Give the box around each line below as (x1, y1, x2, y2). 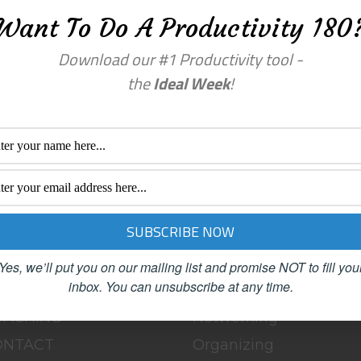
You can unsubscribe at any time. (105, 277, 293, 296)
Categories (193, 189, 271, 207)
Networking (193, 309, 278, 326)
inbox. (68, 277, 102, 296)
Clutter (193, 254, 243, 272)
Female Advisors (193, 281, 313, 299)
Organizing (193, 336, 274, 354)
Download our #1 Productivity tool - (58, 47, 303, 72)
